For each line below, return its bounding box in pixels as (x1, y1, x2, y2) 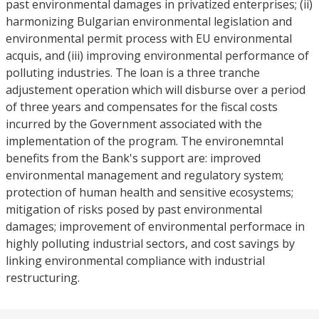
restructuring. (6, 270, 80, 286)
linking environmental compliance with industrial (6, 253, 265, 268)
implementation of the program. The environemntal (6, 133, 283, 149)
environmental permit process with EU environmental (6, 31, 292, 46)
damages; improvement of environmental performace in (6, 219, 305, 234)
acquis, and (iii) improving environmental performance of (6, 48, 309, 63)
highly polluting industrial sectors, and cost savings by (6, 236, 295, 251)
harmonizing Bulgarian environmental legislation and (6, 14, 292, 29)
